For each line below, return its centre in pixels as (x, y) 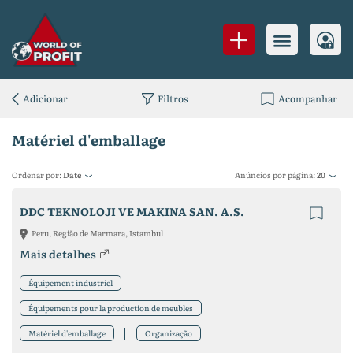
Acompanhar (308, 98)
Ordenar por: (37, 175)
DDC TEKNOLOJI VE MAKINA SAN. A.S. (132, 211)
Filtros (172, 98)
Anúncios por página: (276, 175)
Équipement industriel (71, 282)
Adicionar (45, 98)
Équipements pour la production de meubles (111, 308)
